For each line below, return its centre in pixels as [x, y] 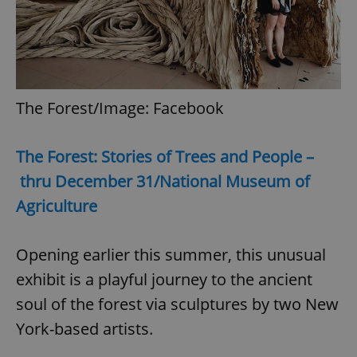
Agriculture [57, 206]
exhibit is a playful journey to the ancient [164, 279]
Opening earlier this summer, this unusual [171, 254]
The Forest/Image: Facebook [120, 108]
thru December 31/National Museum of [163, 181]
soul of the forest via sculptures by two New [177, 304]
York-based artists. [84, 328]
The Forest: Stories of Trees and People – [165, 156]
